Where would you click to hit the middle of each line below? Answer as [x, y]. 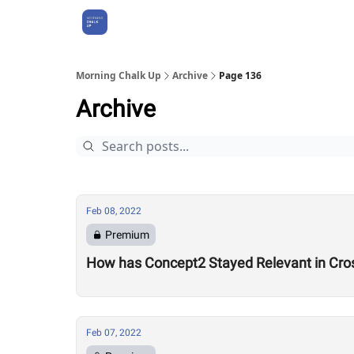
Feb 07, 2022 [114, 333]
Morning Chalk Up [119, 75]
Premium [127, 235]
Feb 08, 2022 [114, 211]
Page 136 [240, 75]
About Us [146, 22]
